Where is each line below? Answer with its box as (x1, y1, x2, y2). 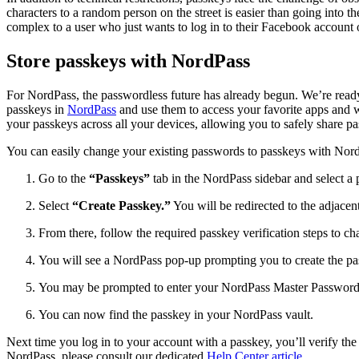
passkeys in (6, 103, 67, 117)
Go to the (38, 171, 89, 186)
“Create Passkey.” (72, 199, 171, 213)
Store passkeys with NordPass (6, 50, 250, 72)
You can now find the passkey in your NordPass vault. (38, 308, 313, 322)
